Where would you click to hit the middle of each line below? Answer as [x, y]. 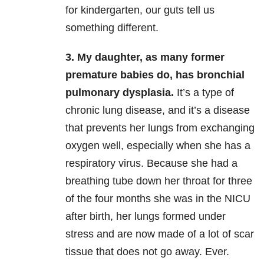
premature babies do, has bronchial [155, 75]
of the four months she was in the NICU [158, 199]
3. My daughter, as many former [145, 57]
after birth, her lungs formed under [146, 217]
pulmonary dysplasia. [120, 93]
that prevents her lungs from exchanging [160, 128]
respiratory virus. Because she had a [151, 164]
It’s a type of [204, 93]
